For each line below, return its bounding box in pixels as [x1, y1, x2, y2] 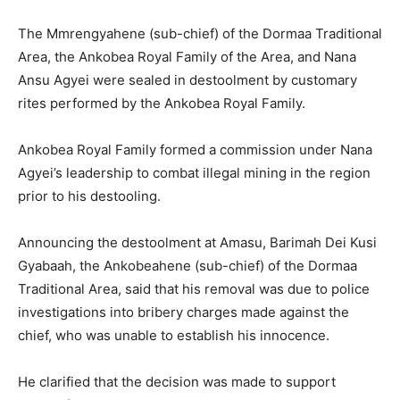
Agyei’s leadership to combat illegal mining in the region [18, 164, 371, 182]
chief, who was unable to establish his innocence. [18, 327, 333, 345]
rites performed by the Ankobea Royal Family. [18, 95, 309, 112]
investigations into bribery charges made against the [18, 304, 349, 321]
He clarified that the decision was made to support [18, 373, 336, 391]
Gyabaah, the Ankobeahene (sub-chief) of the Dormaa [18, 257, 357, 275]
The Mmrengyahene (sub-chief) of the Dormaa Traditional [18, 25, 382, 43]
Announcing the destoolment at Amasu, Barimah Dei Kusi [18, 234, 377, 252]
